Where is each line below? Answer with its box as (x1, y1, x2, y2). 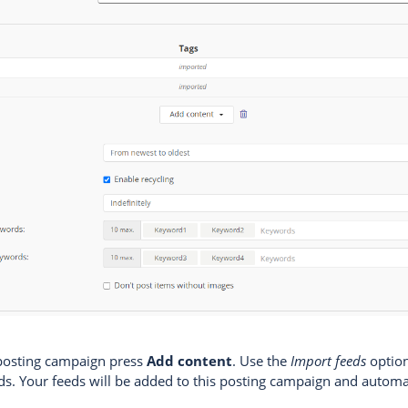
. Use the (232, 352, 291, 371)
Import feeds (291, 352, 367, 371)
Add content (147, 352, 233, 371)
